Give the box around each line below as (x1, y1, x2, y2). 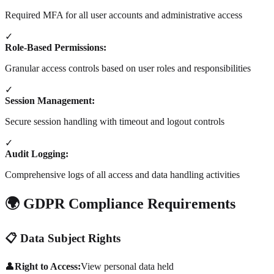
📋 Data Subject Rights (5, 231, 120, 245)
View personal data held (81, 261, 174, 272)
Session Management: (5, 95, 95, 106)
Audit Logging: (5, 149, 68, 160)
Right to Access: (15, 261, 81, 272)
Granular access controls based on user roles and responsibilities (5, 63, 251, 74)
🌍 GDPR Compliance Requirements (5, 196, 235, 212)
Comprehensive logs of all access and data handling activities (5, 169, 240, 180)
